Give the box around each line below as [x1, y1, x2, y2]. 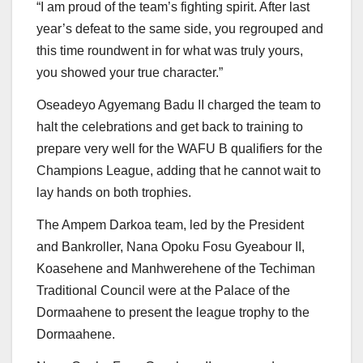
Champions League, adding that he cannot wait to [36, 164, 321, 178]
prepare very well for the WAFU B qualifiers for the [36, 142, 322, 156]
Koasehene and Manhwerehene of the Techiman [36, 262, 315, 276]
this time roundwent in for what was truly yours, [36, 44, 303, 58]
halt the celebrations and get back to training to [36, 120, 303, 135]
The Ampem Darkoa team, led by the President [36, 218, 304, 233]
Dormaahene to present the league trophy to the [36, 305, 310, 320]
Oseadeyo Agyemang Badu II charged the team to [36, 98, 321, 113]
